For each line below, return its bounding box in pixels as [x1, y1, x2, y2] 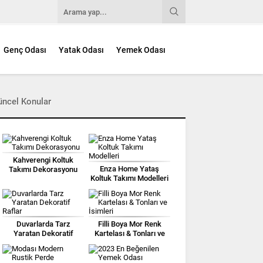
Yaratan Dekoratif [13, 228, 73, 238]
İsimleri [117, 238, 142, 247]
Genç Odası [4, 45, 46, 55]
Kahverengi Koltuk [13, 155, 73, 164]
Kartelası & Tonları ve [94, 228, 165, 238]
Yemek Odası [116, 45, 166, 55]
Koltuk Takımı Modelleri [90, 173, 168, 183]
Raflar [33, 238, 53, 247]
